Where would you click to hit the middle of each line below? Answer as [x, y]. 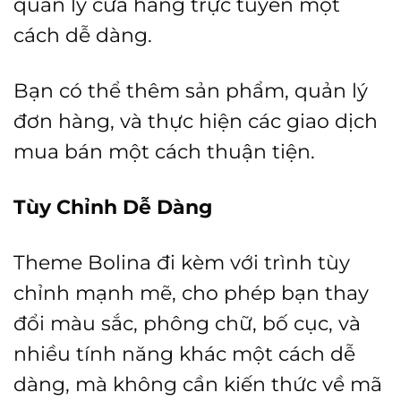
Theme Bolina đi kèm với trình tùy [182, 263]
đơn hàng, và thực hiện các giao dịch [196, 121]
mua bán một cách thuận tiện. [164, 152]
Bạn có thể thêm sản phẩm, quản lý [191, 91]
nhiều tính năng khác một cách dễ [184, 354]
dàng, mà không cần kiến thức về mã [198, 384]
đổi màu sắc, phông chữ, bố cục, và [187, 324]
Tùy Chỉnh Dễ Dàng [113, 207]
